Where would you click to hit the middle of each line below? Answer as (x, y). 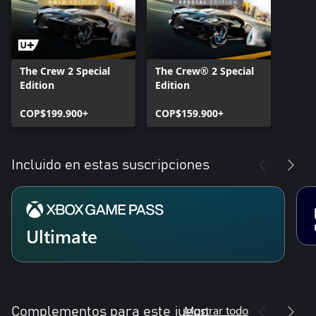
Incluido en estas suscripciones (110, 165)
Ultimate (62, 236)
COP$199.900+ (54, 113)
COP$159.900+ (189, 113)
